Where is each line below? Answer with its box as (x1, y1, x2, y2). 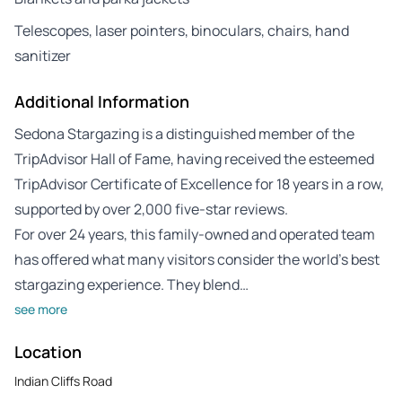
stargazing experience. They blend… (14, 274, 249, 294)
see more (14, 300, 67, 318)
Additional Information (14, 90, 189, 112)
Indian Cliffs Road (14, 371, 112, 389)
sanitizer (14, 45, 71, 66)
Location (14, 340, 82, 363)
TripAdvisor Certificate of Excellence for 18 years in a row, (14, 173, 384, 194)
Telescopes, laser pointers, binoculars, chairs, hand (14, 20, 349, 40)
